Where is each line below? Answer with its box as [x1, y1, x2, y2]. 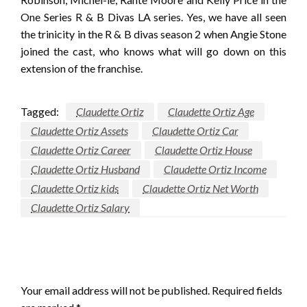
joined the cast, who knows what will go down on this [21, 45, 286, 58]
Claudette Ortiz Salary [31, 200, 130, 214]
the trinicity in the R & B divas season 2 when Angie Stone [21, 27, 286, 41]
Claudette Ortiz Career [31, 143, 131, 157]
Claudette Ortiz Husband [31, 162, 140, 176]
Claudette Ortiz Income [164, 162, 267, 176]
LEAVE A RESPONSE [21, 258, 132, 274]
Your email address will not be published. [21, 283, 210, 297]
